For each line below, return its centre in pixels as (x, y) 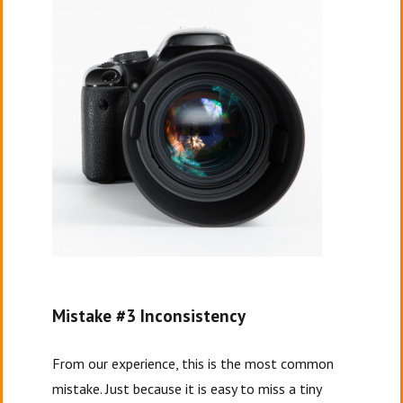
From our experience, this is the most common (193, 363)
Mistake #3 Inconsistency (151, 316)
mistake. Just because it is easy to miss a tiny (187, 389)
